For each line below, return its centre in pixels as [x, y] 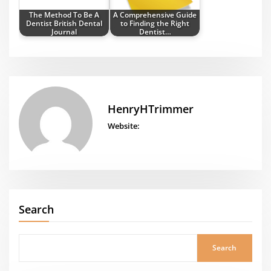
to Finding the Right [155, 23]
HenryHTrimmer [150, 109]
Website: [123, 126]
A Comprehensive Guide [155, 15]
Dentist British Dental [64, 23]
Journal [64, 32]
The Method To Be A [64, 15]
